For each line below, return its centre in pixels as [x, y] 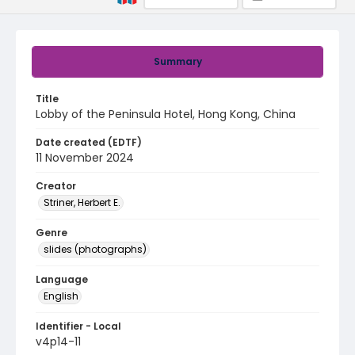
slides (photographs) [95, 249]
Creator [56, 186]
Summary [177, 61]
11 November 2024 [85, 158]
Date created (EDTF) [89, 142]
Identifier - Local [78, 326]
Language [62, 279]
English [61, 296]
